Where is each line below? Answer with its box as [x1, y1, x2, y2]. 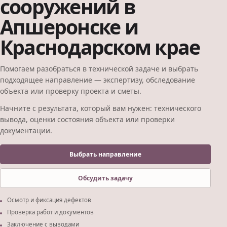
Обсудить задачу [78, 173, 133, 182]
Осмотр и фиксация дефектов [7, 196, 91, 204]
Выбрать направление [69, 149, 141, 159]
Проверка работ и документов [7, 208, 94, 216]
